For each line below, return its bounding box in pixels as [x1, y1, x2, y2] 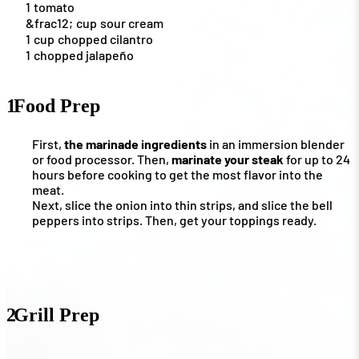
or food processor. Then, [32, 151, 171, 167]
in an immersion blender [207, 135, 345, 151]
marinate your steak [171, 151, 284, 167]
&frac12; [26, 14, 73, 30]
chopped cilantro [58, 30, 153, 46]
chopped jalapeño [34, 46, 134, 63]
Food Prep [14, 95, 100, 116]
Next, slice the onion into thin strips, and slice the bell [32, 196, 333, 212]
